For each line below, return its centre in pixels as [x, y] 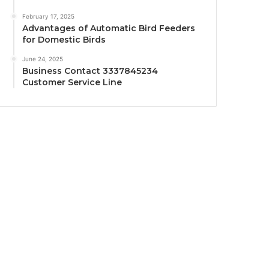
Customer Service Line [72, 83]
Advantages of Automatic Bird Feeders [109, 29]
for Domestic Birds [64, 40]
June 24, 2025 [43, 59]
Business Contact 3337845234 [90, 71]
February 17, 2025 [49, 17]
